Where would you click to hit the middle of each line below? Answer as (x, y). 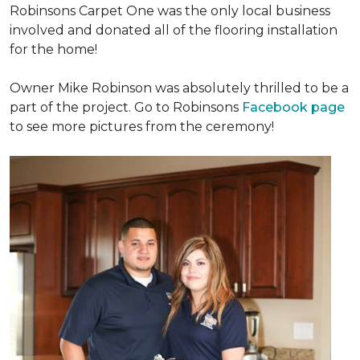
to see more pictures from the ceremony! (142, 127)
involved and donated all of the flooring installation (174, 30)
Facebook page (293, 107)
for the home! (53, 49)
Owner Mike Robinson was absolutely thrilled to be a (179, 88)
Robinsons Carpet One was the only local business (170, 11)
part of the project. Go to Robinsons (126, 107)
